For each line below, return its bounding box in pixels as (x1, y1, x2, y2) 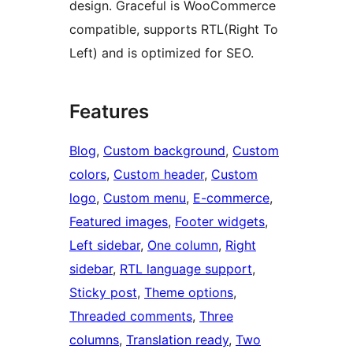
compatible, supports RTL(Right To (69, 21, 278, 38)
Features (69, 100, 149, 124)
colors (69, 166, 106, 183)
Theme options (144, 284, 233, 301)
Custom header (113, 166, 204, 183)
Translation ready (126, 332, 229, 348)
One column (147, 237, 218, 254)
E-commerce (193, 190, 269, 206)
